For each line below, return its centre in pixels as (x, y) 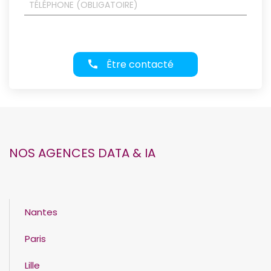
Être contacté (140, 64)
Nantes (41, 212)
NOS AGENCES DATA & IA (82, 153)
